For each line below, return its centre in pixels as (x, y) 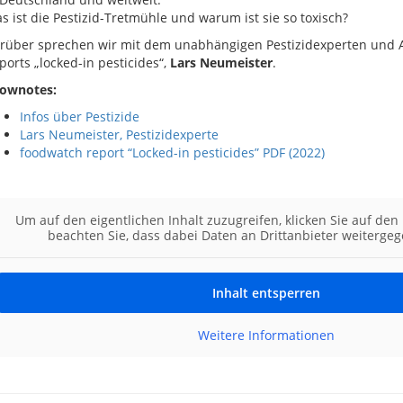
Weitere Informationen (266, 335)
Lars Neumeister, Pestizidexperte (119, 134)
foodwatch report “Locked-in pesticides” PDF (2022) (172, 152)
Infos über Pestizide (79, 116)
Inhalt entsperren (266, 293)
